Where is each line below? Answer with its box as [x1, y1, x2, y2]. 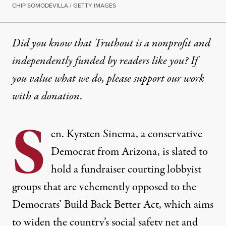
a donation [34, 88, 80, 105]
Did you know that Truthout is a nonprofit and [12, 35, 210, 52]
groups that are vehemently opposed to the [12, 179, 196, 196]
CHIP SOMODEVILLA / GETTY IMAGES [12, 1, 116, 11]
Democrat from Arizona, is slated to [51, 144, 208, 160]
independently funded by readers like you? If [12, 53, 198, 70]
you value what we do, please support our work [12, 71, 204, 87]
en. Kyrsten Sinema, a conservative [51, 126, 202, 143]
